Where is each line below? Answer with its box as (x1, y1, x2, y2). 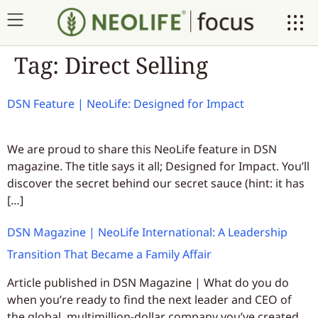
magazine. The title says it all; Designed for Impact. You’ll (7, 158, 309, 174)
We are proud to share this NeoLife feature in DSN (7, 141, 277, 157)
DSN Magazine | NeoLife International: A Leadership (7, 224, 287, 241)
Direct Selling (65, 50, 208, 80)
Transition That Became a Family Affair (7, 246, 212, 263)
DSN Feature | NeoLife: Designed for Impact (7, 96, 244, 111)
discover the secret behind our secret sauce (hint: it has (7, 175, 305, 191)
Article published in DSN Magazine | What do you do (7, 275, 289, 291)
